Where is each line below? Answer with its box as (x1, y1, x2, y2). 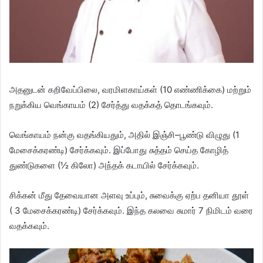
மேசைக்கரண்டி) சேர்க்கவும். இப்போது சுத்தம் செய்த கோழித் (9, 144, 228, 156)
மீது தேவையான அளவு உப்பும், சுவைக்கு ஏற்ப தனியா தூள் (36, 189, 249, 201)
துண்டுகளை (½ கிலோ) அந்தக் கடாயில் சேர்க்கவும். (9, 159, 199, 171)
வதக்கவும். (9, 220, 49, 231)
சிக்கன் (9, 189, 36, 201)
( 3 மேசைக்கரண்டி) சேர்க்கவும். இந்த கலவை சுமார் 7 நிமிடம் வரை (9, 204, 253, 216)
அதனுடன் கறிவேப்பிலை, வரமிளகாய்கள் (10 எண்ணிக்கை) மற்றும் (9, 83, 251, 95)
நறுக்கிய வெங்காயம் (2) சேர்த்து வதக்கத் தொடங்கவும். (9, 99, 213, 110)
